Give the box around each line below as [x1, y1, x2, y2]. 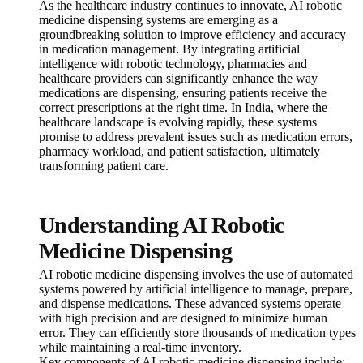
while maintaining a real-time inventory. [39, 340, 241, 355]
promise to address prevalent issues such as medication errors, [39, 130, 352, 144]
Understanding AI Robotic [39, 212, 284, 238]
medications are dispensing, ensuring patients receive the [39, 86, 327, 100]
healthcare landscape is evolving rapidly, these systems [39, 115, 317, 130]
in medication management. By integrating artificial [39, 42, 300, 57]
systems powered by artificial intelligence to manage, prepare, [39, 282, 352, 297]
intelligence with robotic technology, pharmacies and [39, 57, 307, 71]
